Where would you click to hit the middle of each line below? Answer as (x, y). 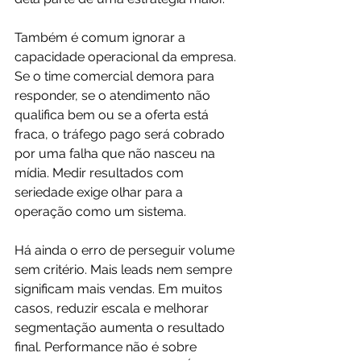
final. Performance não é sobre (107, 347)
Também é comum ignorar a (102, 37)
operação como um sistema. (100, 212)
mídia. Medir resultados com (101, 173)
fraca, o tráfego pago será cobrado (121, 134)
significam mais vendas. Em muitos (120, 289)
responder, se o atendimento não (114, 95)
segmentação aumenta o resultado (121, 328)
